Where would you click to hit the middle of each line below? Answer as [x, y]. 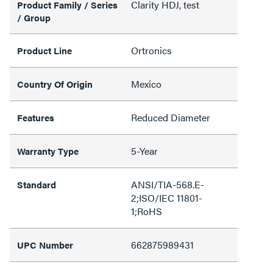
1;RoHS [147, 211]
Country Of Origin [55, 84]
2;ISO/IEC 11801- [167, 198]
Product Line [44, 50]
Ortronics [151, 50]
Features [36, 117]
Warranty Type [48, 151]
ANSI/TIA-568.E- [168, 184]
